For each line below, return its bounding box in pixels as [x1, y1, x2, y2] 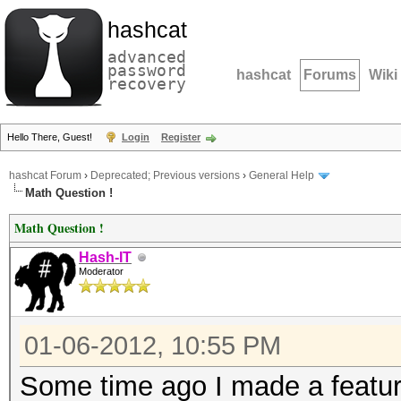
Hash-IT [79, 250, 132, 265]
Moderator [79, 266, 124, 277]
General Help [249, 169, 314, 183]
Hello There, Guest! [7, 132, 95, 142]
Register [161, 132, 200, 142]
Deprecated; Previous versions [90, 169, 240, 183]
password [107, 61, 186, 80]
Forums [303, 67, 356, 82]
